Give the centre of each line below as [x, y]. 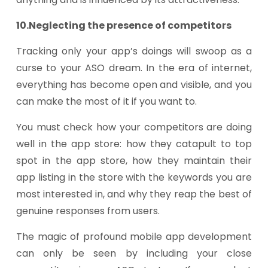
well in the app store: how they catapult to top [134, 144]
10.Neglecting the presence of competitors [124, 25]
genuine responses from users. [88, 211]
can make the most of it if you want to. [106, 101]
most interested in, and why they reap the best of [134, 194]
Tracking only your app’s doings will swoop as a [134, 51]
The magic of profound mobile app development [134, 237]
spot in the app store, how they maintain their [134, 161]
